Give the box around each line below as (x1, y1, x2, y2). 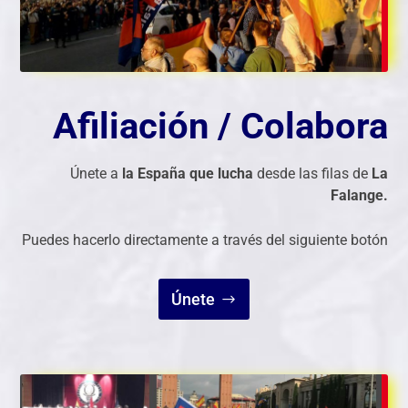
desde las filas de (252, 164, 372, 182)
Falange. (330, 186, 388, 204)
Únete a (69, 164, 122, 182)
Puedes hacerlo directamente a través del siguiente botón (21, 231, 388, 250)
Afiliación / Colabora (52, 104, 388, 148)
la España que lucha (121, 164, 253, 182)
